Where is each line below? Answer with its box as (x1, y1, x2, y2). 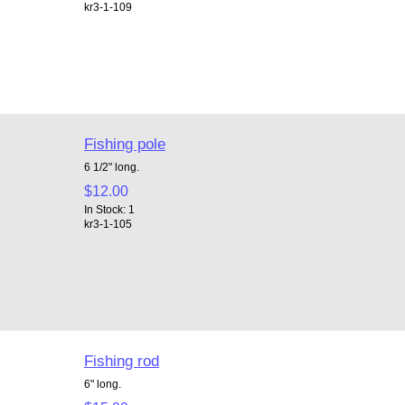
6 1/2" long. (83, 160, 145, 173)
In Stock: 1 (83, 202, 135, 215)
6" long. (83, 377, 121, 390)
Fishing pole (83, 134, 165, 153)
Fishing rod (83, 351, 159, 370)
